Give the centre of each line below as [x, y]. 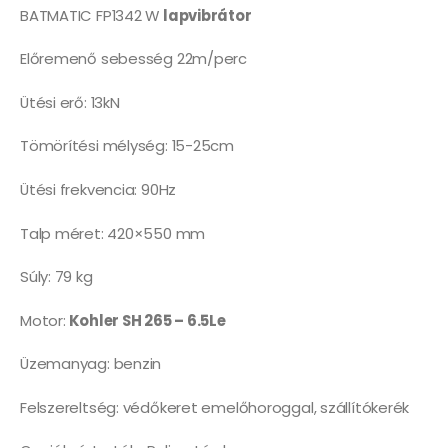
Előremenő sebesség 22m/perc [133, 59]
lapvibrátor [207, 15]
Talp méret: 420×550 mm [113, 233]
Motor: [45, 320]
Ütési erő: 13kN [70, 102]
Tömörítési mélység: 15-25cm [127, 146]
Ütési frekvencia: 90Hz [98, 189]
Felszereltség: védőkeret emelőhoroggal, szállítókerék [215, 407]
